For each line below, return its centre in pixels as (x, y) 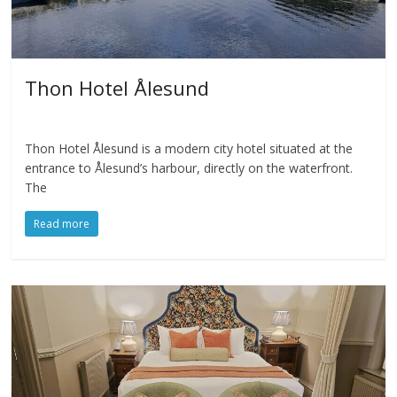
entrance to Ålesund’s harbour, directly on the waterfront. (189, 168)
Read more (62, 224)
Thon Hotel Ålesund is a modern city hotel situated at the (189, 149)
